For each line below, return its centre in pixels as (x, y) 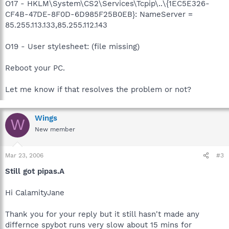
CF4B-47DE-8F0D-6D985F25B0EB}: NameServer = (99, 14)
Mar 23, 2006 (24, 155)
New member (55, 129)
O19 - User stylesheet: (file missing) (72, 46)
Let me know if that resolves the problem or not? (98, 89)
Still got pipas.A (35, 171)
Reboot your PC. (35, 68)
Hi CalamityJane (35, 193)
